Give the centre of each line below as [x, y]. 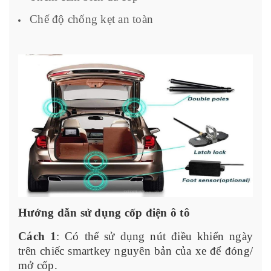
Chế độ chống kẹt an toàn [91, 19]
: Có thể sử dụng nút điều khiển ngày [155, 237]
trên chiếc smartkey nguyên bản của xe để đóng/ [135, 251]
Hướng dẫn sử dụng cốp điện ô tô [104, 213]
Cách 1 [38, 237]
